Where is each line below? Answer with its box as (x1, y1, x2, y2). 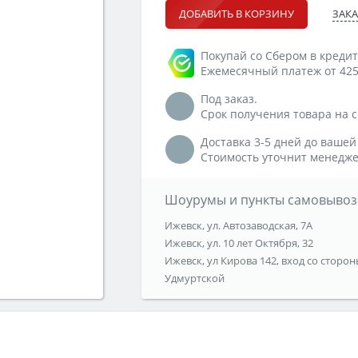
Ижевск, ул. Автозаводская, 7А (164, 218, 312, 233)
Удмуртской (164, 271, 225, 286)
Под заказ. (201, 91, 257, 107)
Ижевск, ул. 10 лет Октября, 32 (164, 236, 313, 251)
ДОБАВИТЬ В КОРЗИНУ (179, 6, 294, 22)
